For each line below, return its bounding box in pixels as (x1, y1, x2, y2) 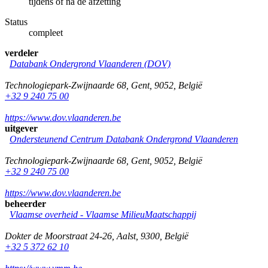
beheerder (5, 198, 46, 209)
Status (5, 16, 28, 27)
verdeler (5, 47, 38, 58)
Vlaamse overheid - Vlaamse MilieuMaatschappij (10, 209, 196, 220)
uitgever (5, 123, 38, 133)
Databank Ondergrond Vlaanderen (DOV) (10, 58, 170, 69)
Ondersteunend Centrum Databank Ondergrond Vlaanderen (10, 133, 238, 144)
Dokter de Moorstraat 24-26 (5, 230, 112, 241)
